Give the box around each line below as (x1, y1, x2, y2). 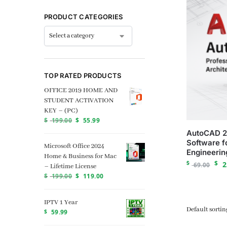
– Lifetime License (44, 162, 96, 171)
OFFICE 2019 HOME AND (44, 86, 118, 95)
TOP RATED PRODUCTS (44, 71, 122, 80)
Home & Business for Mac (44, 152, 117, 161)
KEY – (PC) (44, 106, 78, 116)
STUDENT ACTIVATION (44, 96, 113, 105)
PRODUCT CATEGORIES (44, 12, 123, 21)
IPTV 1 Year (44, 198, 78, 207)
